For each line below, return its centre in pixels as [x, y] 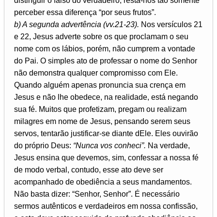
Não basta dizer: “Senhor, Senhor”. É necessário [97, 194]
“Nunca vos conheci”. [109, 145]
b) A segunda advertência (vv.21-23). [77, 24]
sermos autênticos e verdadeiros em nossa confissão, [106, 206]
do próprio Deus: [44, 145]
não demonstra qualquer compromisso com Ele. [96, 73]
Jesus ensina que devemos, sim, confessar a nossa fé [106, 157]
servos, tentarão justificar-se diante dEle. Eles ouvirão [106, 133]
